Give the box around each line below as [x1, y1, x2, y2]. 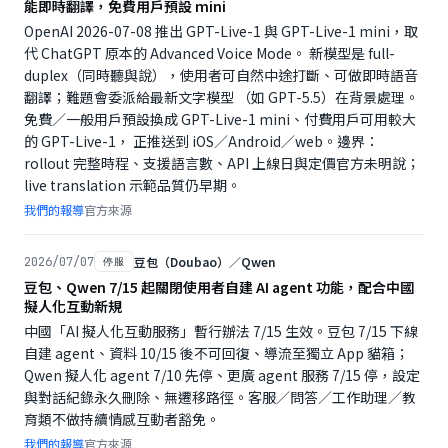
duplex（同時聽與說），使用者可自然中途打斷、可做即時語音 [24, 65, 418, 85]
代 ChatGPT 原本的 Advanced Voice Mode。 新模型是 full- [24, 43, 395, 63]
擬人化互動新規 [24, 296, 122, 316]
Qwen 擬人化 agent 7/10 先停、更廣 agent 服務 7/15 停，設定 [24, 365, 420, 385]
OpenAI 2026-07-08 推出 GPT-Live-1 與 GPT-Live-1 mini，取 [24, 21, 418, 41]
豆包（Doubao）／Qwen [133, 252, 276, 270]
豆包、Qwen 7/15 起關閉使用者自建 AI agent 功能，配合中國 [24, 277, 414, 297]
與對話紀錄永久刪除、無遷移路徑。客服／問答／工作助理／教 [24, 387, 416, 407]
